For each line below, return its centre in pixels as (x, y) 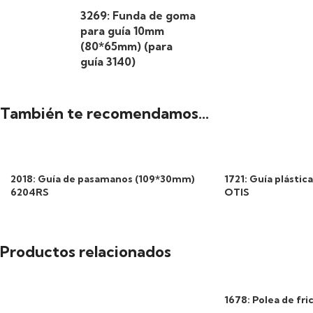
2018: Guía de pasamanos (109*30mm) (103, 179)
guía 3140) (108, 61)
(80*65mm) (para (126, 46)
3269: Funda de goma (138, 15)
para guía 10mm (122, 31)
